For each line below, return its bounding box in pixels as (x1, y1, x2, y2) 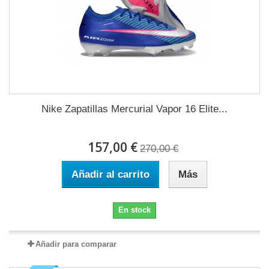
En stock (118, 205, 151, 214)
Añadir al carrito (71, 169, 150, 180)
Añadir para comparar (35, 240, 116, 249)
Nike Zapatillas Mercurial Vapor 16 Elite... (41, 103, 228, 115)
